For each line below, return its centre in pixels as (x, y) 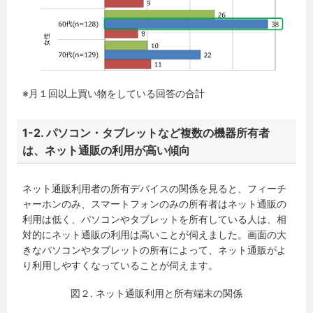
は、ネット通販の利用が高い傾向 (107, 151)
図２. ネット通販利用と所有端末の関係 (156, 293)
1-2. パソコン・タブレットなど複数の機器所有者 (146, 133)
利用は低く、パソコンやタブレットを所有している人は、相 (155, 219)
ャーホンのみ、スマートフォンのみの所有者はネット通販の (155, 204)
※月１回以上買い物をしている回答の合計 (114, 94)
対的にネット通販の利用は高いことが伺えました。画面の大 (155, 235)
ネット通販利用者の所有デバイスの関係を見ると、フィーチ (155, 189)
